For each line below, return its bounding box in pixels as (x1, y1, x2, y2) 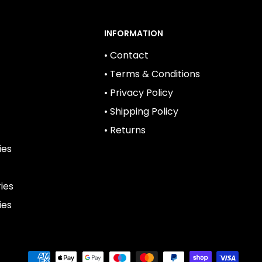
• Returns (104, 123, 146, 137)
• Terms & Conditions (104, 67, 200, 81)
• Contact (104, 48, 149, 62)
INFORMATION (104, 27, 163, 39)
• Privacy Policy (104, 85, 173, 99)
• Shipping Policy (104, 104, 178, 118)
